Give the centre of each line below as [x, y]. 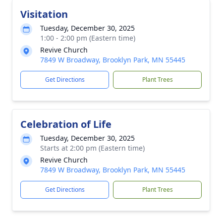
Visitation [44, 14]
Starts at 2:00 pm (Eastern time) [92, 148]
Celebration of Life [66, 124]
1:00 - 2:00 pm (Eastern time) [88, 38]
